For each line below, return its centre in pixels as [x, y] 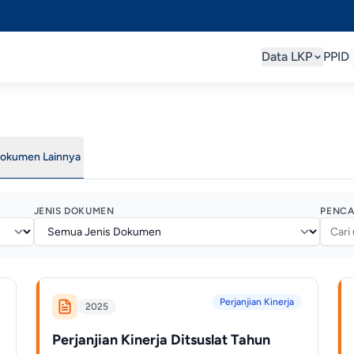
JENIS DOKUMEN [74, 211]
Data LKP [287, 56]
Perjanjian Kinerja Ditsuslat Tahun [162, 340]
